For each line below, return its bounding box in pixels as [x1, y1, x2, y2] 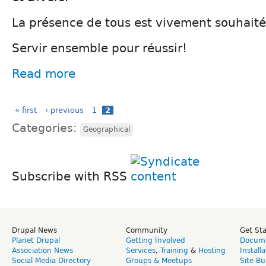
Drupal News [12, 226, 57, 235]
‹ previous [45, 105, 84, 115]
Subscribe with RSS [12, 169, 131, 183]
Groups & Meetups [126, 256, 192, 265]
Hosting [198, 246, 226, 255]
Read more [12, 66, 75, 81]
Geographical [83, 125, 130, 134]
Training [160, 246, 188, 255]
